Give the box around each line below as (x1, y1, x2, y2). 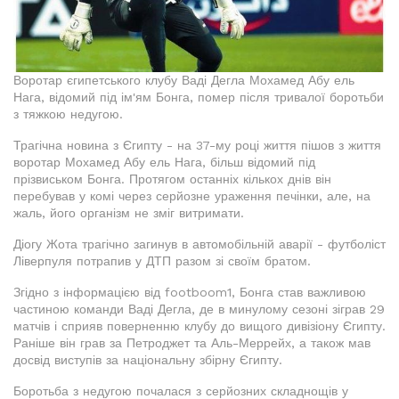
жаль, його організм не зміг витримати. (13, 206, 244, 221)
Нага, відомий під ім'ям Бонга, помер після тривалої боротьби (13, 90, 384, 105)
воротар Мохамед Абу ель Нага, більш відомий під (13, 155, 315, 170)
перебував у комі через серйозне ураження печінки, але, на (13, 189, 370, 204)
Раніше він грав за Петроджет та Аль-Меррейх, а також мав (13, 336, 370, 351)
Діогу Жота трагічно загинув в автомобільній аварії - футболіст (13, 237, 386, 252)
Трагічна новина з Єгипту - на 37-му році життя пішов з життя (13, 138, 381, 153)
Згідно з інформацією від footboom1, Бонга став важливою (13, 285, 366, 300)
